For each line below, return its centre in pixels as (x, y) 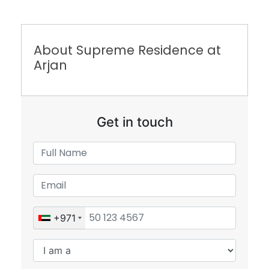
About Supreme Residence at (127, 20)
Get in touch (134, 92)
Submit (134, 253)
